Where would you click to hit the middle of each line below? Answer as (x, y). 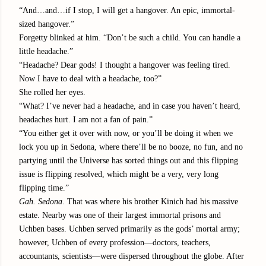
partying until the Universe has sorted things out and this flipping (129, 160)
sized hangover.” (47, 24)
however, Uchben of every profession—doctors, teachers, (115, 242)
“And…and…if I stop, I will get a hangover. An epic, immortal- (127, 10)
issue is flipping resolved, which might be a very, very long (119, 174)
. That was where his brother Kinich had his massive (150, 201)
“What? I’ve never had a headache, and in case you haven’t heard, (130, 106)
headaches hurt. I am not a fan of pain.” (86, 119)
